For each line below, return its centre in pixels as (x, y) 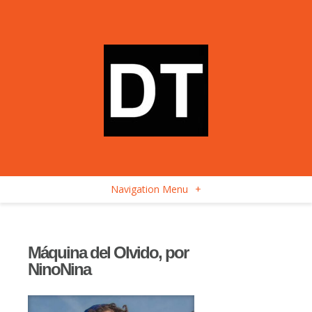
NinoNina (59, 269)
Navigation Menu (149, 189)
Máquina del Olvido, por (108, 252)
